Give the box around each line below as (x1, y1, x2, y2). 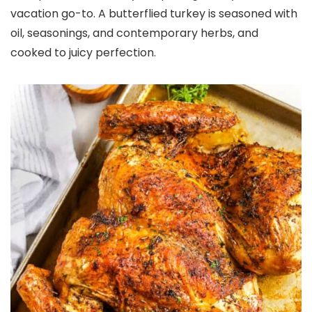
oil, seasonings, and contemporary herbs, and (10, 25, 258, 41)
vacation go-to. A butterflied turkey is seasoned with (10, 6, 297, 22)
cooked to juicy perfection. (10, 45, 156, 61)
